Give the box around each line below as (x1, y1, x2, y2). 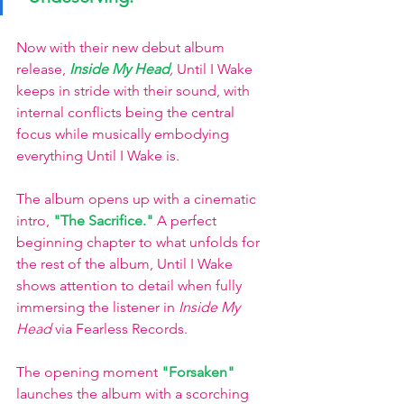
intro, (16, 212, 50, 229)
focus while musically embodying (16, 125, 233, 142)
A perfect (157, 212, 220, 229)
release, (16, 60, 66, 78)
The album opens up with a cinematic (16, 190, 260, 207)
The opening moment (16, 363, 158, 381)
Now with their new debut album (16, 39, 228, 56)
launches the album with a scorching (16, 385, 252, 402)
